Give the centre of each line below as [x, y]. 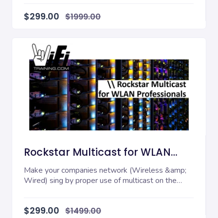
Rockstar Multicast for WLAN [97, 152]
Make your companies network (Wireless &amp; [105, 171]
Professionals [58, 163]
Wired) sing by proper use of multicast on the [100, 181]
